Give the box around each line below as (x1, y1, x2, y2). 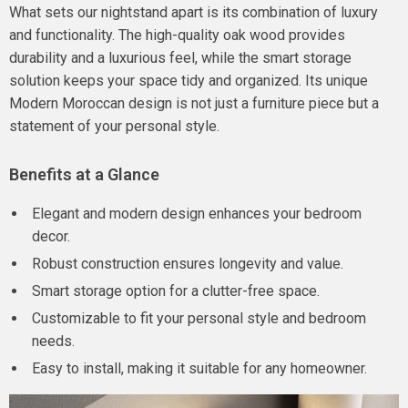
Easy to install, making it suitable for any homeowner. (32, 360, 367, 377)
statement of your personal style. (9, 117, 219, 135)
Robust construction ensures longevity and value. (32, 255, 343, 272)
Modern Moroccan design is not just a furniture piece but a (9, 95, 379, 112)
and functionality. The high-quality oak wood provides (9, 26, 345, 44)
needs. (32, 332, 75, 350)
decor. (32, 228, 70, 245)
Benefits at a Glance (9, 165, 159, 184)
